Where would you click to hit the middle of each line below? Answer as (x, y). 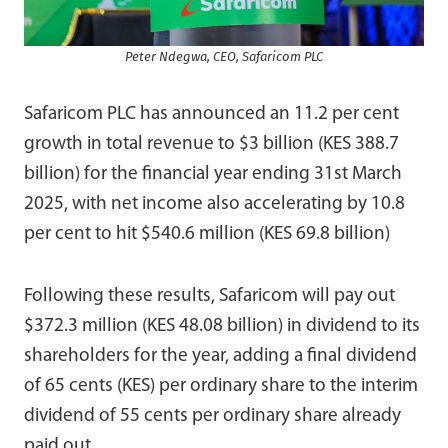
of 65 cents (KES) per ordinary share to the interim (221, 386)
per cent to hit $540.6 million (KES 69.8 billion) (207, 234)
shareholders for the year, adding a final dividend (220, 356)
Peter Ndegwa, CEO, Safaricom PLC (224, 57)
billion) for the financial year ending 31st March (213, 174)
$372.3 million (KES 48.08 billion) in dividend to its (222, 326)
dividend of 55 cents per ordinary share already (212, 416)
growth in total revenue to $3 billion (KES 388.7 (211, 144)
